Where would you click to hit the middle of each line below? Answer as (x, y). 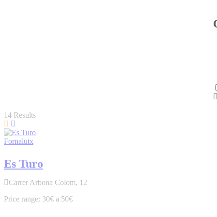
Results (24, 115)
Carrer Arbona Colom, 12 (48, 183)
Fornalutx (19, 141)
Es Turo (23, 164)
